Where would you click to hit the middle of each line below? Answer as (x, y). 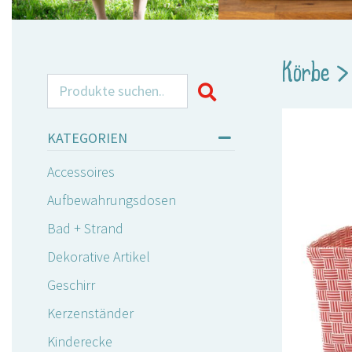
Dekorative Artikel (99, 257)
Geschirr (71, 285)
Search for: (78, 83)
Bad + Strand (85, 229)
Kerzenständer (90, 313)
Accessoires (81, 172)
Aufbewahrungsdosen (112, 200)
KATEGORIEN (87, 137)
